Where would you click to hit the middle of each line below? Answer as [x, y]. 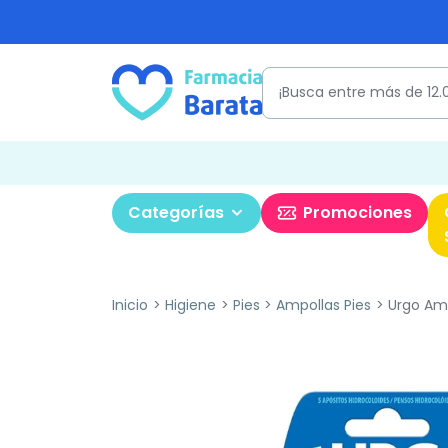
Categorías [176, 212]
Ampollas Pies [324, 305]
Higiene [190, 305]
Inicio [130, 305]
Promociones [357, 212]
